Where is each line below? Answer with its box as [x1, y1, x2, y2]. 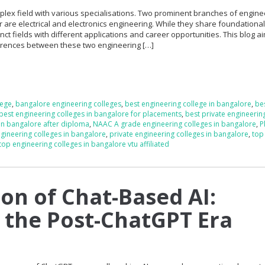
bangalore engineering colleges [15, 98, 122, 109]
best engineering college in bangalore [125, 98, 252, 109]
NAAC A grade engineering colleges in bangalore [93, 118, 257, 129]
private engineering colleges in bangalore [109, 128, 249, 139]
